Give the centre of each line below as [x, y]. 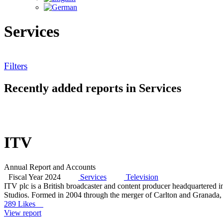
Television [142, 177]
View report [23, 213]
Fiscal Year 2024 [35, 177]
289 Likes [24, 204]
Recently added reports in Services [93, 88]
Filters [16, 66]
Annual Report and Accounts [50, 167]
